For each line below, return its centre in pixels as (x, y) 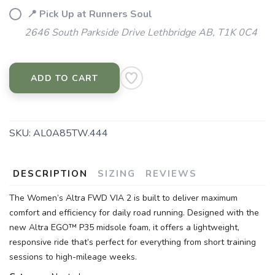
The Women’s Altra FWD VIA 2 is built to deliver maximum (123, 198)
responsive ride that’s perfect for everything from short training (133, 242)
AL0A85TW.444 (71, 133)
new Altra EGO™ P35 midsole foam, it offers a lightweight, (124, 227)
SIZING (117, 174)
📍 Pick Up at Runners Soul (88, 14)
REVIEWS (171, 174)
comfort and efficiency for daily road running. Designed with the (134, 213)
